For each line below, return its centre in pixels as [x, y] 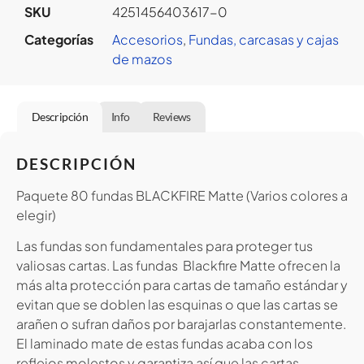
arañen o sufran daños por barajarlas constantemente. [181, 324]
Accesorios [147, 39]
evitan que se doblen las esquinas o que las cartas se [177, 305]
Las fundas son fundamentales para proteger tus [165, 246]
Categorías [59, 39]
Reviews [172, 116]
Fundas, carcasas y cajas [264, 39]
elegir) [36, 214]
